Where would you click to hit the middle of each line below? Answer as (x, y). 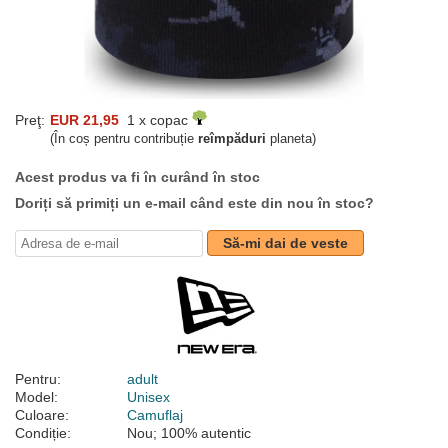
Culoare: (42, 415)
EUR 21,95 (84, 120)
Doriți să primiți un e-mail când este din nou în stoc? (194, 203)
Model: (36, 397)
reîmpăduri (232, 139)
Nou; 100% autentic (189, 433)
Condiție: (43, 433)
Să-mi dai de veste (285, 243)
